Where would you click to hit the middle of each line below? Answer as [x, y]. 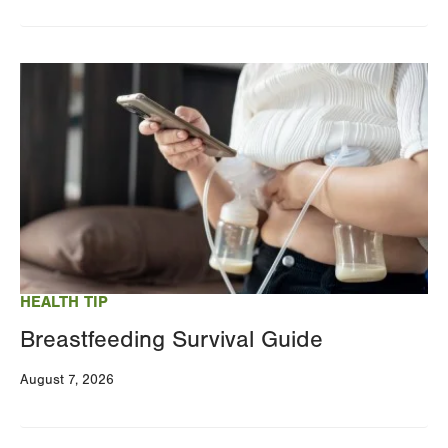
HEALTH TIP [64, 301]
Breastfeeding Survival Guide [171, 339]
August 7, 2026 [67, 379]
